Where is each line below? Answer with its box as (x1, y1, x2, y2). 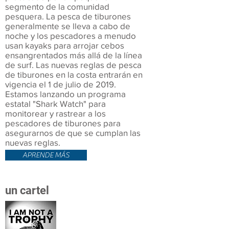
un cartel (5, 184, 49, 197)
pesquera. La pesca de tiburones (5, 11, 131, 21)
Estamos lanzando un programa (5, 89, 126, 99)
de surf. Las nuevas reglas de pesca (5, 60, 142, 70)
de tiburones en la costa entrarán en (5, 70, 143, 79)
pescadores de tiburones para (5, 118, 121, 128)
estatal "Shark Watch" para (5, 99, 106, 108)
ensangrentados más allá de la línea (5, 50, 142, 60)
